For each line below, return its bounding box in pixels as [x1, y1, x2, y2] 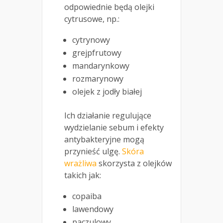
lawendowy [72, 204, 113, 215]
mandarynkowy [72, 60, 129, 72]
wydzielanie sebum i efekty [64, 122, 164, 133]
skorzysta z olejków [97, 158, 172, 169]
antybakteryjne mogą [64, 134, 144, 145]
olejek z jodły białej [72, 86, 142, 98]
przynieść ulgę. [64, 146, 122, 157]
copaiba [72, 191, 102, 202]
